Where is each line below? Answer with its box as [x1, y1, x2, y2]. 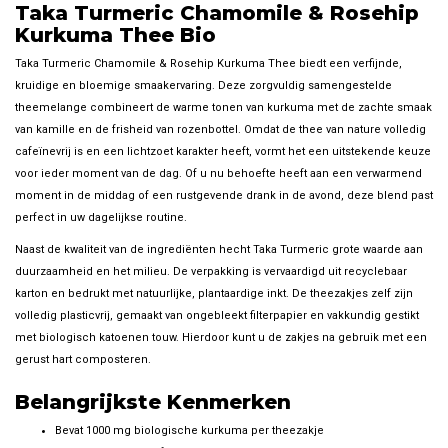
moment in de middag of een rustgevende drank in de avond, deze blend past [15, 188, 433, 202]
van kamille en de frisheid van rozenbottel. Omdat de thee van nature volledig [15, 122, 426, 136]
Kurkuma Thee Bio [15, 22, 216, 47]
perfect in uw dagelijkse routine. [15, 210, 187, 224]
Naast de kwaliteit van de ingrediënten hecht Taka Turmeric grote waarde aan [15, 242, 423, 256]
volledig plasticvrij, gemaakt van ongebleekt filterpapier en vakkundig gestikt [15, 308, 419, 322]
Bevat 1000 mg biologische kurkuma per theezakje [55, 423, 324, 437]
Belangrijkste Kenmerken [15, 389, 291, 414]
